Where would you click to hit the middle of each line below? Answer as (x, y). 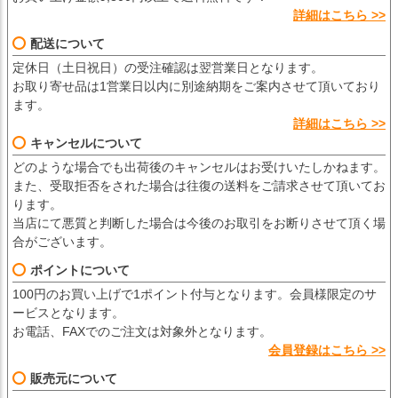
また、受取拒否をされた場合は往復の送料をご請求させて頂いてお (199, 185)
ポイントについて (80, 270)
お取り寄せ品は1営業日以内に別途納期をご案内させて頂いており (196, 86)
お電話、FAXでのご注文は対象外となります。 (142, 331)
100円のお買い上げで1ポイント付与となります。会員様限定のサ (195, 294)
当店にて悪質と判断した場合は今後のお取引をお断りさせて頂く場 (199, 223)
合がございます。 (62, 241)
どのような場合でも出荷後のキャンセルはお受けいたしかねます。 (199, 167)
